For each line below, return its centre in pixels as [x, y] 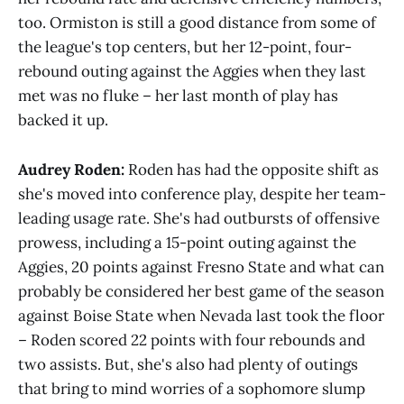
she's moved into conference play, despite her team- [202, 193]
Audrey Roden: [73, 169]
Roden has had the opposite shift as [253, 169]
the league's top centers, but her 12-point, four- [185, 47]
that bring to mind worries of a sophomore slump [192, 388]
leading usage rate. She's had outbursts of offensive [199, 218]
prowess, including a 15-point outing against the [187, 242]
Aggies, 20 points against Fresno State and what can [201, 266]
